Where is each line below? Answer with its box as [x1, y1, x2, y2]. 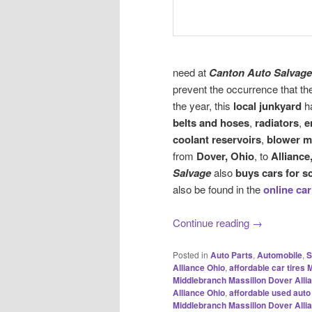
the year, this [173, 97, 233, 113]
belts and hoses [173, 114, 249, 130]
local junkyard [233, 97, 302, 114]
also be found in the [173, 181, 263, 196]
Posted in [173, 248, 208, 260]
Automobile [257, 248, 302, 261]
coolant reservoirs [173, 131, 261, 147]
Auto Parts [210, 248, 253, 261]
